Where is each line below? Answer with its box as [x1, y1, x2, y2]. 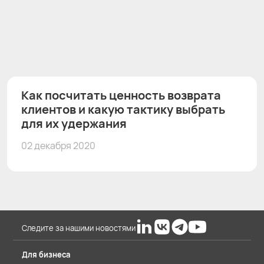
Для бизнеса [22, 249, 70, 260]
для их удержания [21, 115, 127, 131]
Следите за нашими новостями [22, 223, 136, 233]
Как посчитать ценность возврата [21, 87, 221, 103]
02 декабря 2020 [21, 138, 95, 152]
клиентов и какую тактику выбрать [21, 101, 225, 117]
